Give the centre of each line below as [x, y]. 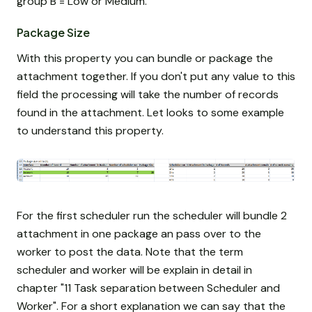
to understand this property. [90, 131]
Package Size [53, 33]
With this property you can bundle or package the [145, 58]
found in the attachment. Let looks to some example [150, 113]
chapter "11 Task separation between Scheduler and [148, 288]
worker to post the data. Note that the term [130, 251]
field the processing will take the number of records [148, 95]
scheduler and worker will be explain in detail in [134, 270]
